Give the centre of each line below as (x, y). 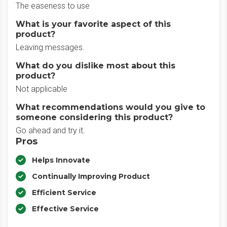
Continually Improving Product (91, 176)
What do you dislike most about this (96, 66)
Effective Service (65, 209)
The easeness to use (53, 6)
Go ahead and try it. (50, 130)
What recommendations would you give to (110, 107)
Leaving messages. (50, 47)
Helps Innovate (61, 160)
